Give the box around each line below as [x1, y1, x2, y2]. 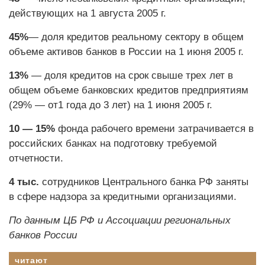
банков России [9, 230, 77, 241]
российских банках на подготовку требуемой [9, 138, 217, 149]
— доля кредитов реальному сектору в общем [28, 31, 244, 43]
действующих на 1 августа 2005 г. [9, 8, 166, 19]
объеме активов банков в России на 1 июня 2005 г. [9, 46, 244, 57]
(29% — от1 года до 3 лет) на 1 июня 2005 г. [9, 99, 212, 111]
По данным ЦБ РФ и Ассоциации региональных [9, 215, 231, 226]
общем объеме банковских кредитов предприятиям [9, 85, 248, 96]
